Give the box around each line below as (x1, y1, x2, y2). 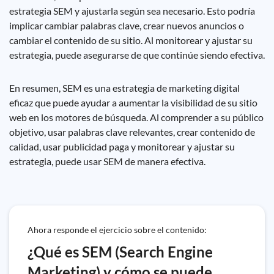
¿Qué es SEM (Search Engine (28, 243, 213, 261)
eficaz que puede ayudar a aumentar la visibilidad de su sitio (9, 97, 257, 108)
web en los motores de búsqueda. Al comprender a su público (9, 111, 264, 123)
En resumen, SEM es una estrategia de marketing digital (9, 82, 240, 94)
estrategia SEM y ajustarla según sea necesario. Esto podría (9, 5, 255, 17)
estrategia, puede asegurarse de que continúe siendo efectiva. (9, 49, 265, 61)
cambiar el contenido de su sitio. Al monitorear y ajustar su (9, 34, 253, 46)
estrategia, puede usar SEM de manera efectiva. (9, 155, 206, 167)
